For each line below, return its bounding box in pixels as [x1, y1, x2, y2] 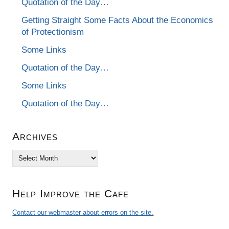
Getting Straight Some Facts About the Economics [21, 15, 214, 25]
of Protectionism [21, 27, 84, 37]
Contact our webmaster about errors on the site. [12, 208, 154, 216]
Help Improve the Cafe [12, 187, 129, 199]
